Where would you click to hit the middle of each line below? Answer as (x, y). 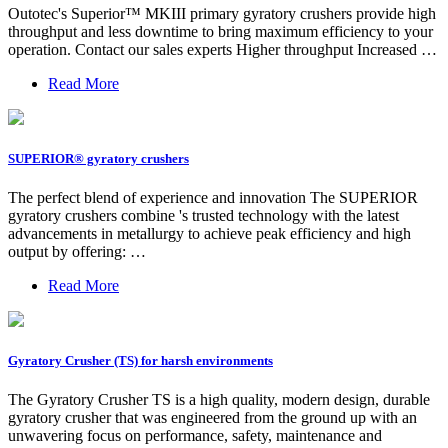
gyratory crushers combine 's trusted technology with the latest (203, 216)
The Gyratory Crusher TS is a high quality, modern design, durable (219, 400)
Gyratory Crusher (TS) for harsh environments (140, 361)
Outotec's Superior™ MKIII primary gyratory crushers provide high (222, 13)
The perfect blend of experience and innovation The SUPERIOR (213, 198)
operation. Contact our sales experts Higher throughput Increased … (222, 49)
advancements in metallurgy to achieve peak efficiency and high (209, 234)
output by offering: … (77, 252)
